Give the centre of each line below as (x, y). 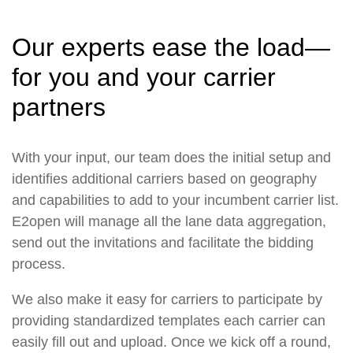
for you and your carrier (144, 77)
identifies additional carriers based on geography (164, 178)
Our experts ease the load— (171, 47)
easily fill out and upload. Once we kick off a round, (171, 342)
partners (59, 107)
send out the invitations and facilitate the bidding (163, 242)
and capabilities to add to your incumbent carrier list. (175, 200)
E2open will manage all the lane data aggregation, (169, 221)
